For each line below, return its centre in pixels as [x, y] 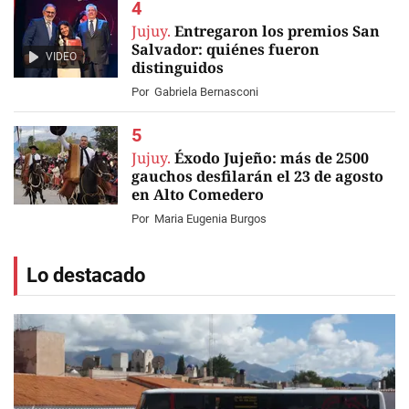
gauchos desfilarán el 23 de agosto [257, 176]
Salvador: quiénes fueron [225, 49]
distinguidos [178, 68]
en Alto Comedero [198, 194]
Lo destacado [86, 275]
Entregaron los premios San [277, 31]
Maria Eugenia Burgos [210, 219]
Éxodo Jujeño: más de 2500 [272, 158]
